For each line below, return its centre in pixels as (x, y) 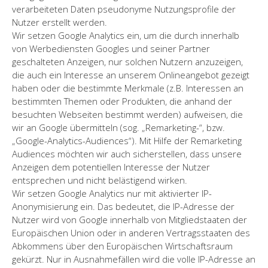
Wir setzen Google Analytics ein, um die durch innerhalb (126, 35)
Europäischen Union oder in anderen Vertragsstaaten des (131, 232)
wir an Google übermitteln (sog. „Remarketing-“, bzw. (118, 127)
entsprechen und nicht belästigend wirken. (100, 180)
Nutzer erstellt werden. (60, 22)
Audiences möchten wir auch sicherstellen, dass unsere (127, 153)
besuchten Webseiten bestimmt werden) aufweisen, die (127, 114)
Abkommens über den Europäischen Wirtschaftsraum (122, 246)
